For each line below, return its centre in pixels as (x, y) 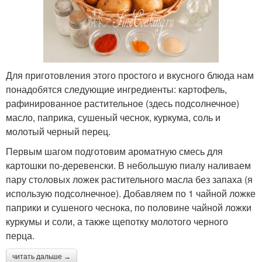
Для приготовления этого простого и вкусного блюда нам (130, 75)
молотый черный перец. (58, 132)
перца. (20, 236)
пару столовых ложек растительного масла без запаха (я (129, 180)
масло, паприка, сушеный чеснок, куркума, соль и (113, 118)
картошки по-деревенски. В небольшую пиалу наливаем (128, 166)
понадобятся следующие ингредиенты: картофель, (116, 89)
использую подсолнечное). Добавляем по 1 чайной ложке (131, 194)
